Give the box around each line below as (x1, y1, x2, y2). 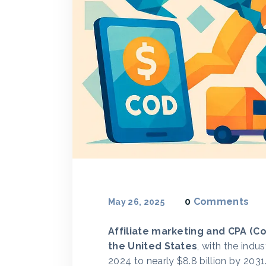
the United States (108, 240, 198, 252)
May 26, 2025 (108, 197, 164, 207)
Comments (193, 196, 249, 207)
